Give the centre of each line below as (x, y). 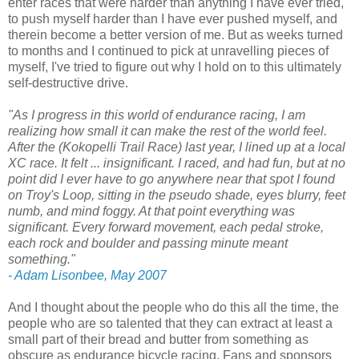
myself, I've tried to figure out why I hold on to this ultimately (175, 67)
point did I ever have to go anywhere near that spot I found (171, 179)
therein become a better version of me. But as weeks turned (175, 35)
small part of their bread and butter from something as (158, 340)
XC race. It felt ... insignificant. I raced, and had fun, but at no (177, 163)
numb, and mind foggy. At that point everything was (151, 212)
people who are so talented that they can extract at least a (170, 324)
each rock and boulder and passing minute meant (148, 244)
